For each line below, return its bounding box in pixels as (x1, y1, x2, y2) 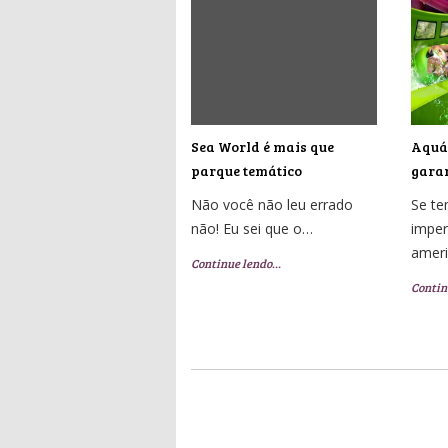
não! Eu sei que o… (191, 218, 313, 238)
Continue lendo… (191, 254, 281, 271)
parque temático (191, 160, 302, 180)
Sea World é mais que (191, 136, 334, 156)
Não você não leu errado (191, 194, 353, 214)
